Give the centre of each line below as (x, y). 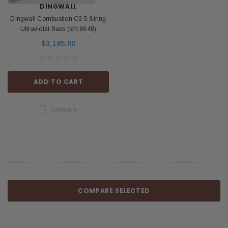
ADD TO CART (58, 81)
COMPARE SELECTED (114, 191)
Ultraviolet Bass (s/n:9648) (58, 29)
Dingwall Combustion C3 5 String (58, 19)
